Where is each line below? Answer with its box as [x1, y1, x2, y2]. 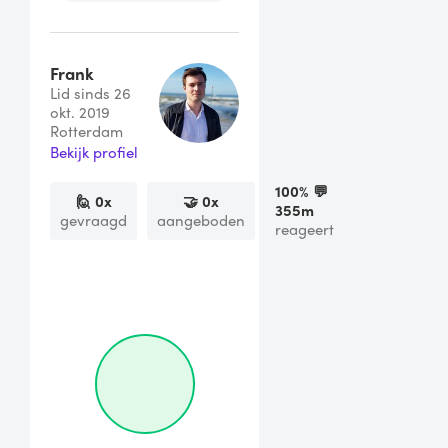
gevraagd [60, 208, 127, 231]
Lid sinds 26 [50, 82, 131, 105]
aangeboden [157, 208, 245, 231]
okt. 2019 [50, 101, 110, 124]
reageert [275, 218, 334, 241]
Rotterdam [50, 120, 123, 143]
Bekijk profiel [50, 141, 138, 164]
